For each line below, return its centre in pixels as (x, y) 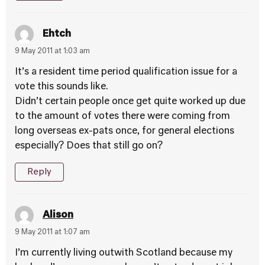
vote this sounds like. (62, 87)
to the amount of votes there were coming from (122, 117)
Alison (58, 215)
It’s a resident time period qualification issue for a (126, 72)
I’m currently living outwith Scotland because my (124, 253)
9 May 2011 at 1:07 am (52, 232)
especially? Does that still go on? (89, 146)
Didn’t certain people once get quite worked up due (130, 102)
